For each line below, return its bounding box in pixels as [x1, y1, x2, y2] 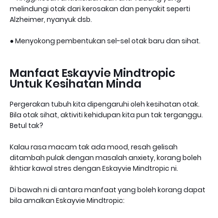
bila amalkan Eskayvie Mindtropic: [10, 196, 125, 206]
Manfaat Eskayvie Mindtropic [10, 65, 175, 81]
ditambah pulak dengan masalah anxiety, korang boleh [10, 153, 201, 163]
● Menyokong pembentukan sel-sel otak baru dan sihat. [10, 36, 200, 46]
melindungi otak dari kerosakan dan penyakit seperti [10, 4, 190, 14]
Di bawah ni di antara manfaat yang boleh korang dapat [10, 185, 205, 195]
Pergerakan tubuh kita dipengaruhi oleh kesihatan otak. [10, 99, 200, 109]
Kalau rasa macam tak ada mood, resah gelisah [10, 142, 178, 152]
